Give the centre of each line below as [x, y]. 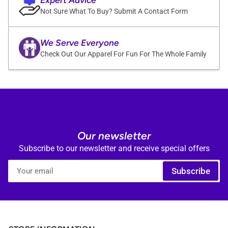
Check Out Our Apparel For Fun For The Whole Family [123, 54]
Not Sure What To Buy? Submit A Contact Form [114, 11]
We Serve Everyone [79, 42]
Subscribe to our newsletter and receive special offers [114, 148]
